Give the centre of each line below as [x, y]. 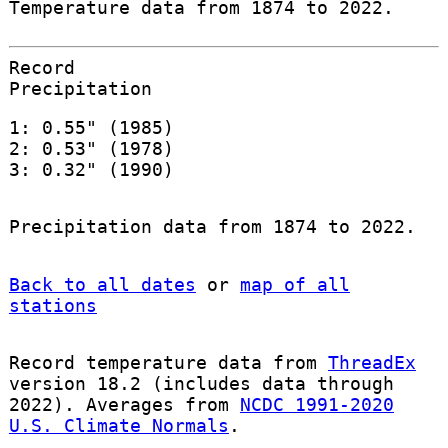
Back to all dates [102, 284]
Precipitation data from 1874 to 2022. [212, 227]
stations [52, 305]
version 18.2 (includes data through [201, 383]
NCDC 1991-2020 [316, 404]
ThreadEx [371, 362]
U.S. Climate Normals [118, 425]
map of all [294, 284]
